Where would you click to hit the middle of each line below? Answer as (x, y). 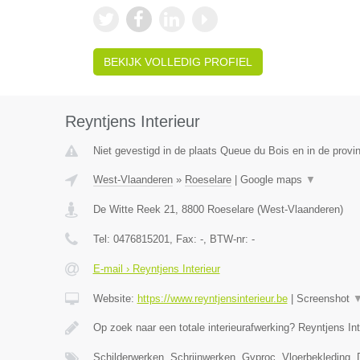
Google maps (272, 180)
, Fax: (184, 239)
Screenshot (324, 299)
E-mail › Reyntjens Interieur (156, 269)
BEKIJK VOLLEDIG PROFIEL (178, 62)
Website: (115, 299)
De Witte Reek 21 (134, 209)
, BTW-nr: (227, 239)
